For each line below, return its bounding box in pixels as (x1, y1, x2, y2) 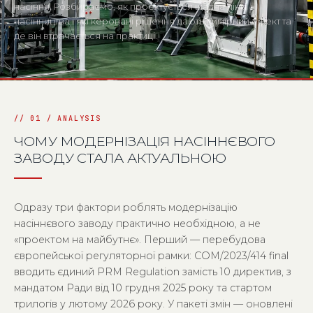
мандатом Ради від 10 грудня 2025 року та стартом (14, 282, 272, 294)
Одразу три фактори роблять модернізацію (14, 201, 238, 214)
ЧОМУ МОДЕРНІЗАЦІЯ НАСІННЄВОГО (14, 133, 276, 150)
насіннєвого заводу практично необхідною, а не (14, 217, 261, 230)
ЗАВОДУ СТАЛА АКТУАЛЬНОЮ (14, 150, 226, 166)
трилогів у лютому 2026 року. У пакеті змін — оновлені (14, 298, 293, 310)
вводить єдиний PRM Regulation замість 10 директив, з (14, 265, 291, 278)
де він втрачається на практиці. (14, 31, 157, 41)
